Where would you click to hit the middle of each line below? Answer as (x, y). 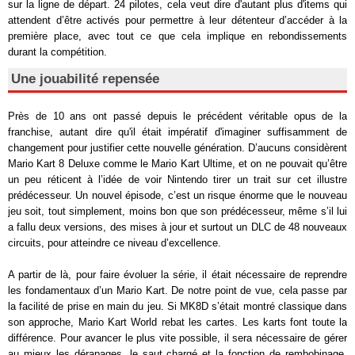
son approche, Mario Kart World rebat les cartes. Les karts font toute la (177, 322)
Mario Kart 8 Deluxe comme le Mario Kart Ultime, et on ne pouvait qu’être (177, 163)
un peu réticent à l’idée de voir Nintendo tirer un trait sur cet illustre (177, 179)
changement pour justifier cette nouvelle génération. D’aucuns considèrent (177, 147)
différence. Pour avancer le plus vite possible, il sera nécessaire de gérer (177, 338)
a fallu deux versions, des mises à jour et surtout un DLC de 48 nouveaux (177, 227)
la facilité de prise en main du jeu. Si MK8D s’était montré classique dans (177, 306)
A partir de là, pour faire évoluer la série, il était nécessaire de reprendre (177, 274)
